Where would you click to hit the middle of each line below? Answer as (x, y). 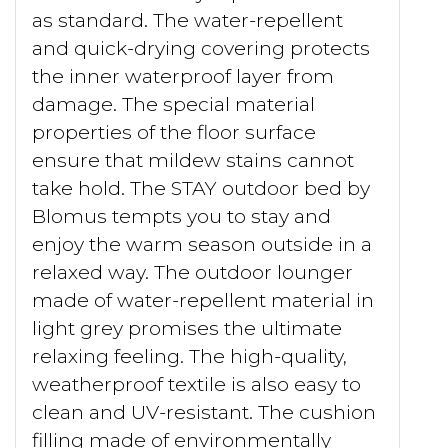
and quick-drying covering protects (201, 47)
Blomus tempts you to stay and (182, 215)
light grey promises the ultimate (187, 327)
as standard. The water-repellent (188, 19)
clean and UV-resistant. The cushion (204, 411)
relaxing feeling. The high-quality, (190, 355)
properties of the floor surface (174, 131)
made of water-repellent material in (203, 299)
